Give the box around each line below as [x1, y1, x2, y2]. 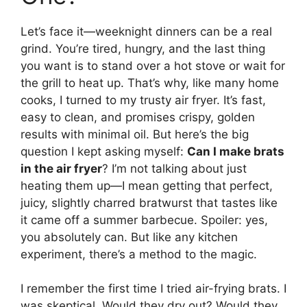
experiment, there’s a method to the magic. [21, 247, 257, 261]
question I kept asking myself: [21, 144, 187, 158]
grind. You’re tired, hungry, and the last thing [21, 41, 265, 56]
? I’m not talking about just [102, 161, 247, 175]
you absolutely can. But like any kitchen [21, 230, 238, 244]
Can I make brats [187, 144, 284, 158]
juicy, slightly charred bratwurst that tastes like [21, 195, 278, 210]
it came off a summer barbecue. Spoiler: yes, [21, 212, 268, 227]
